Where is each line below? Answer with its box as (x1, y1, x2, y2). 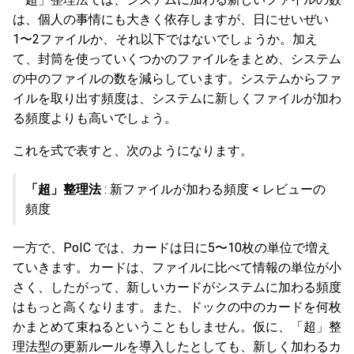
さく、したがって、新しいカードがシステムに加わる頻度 (13, 280, 341, 295)
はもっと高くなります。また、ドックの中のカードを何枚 (13, 299, 341, 314)
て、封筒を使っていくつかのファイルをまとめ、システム (13, 51, 341, 66)
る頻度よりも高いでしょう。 (13, 111, 177, 126)
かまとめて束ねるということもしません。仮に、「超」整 (13, 319, 341, 334)
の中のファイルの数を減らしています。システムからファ (13, 71, 341, 86)
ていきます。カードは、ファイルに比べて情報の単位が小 (13, 260, 341, 275)
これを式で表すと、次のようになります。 (13, 143, 253, 158)
